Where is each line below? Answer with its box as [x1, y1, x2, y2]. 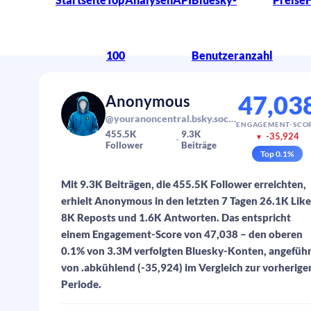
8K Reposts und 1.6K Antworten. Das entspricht [61, 211, 291, 224]
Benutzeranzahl [192, 49, 273, 62]
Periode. [61, 278, 101, 290]
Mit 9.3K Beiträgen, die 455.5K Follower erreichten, [61, 178, 306, 190]
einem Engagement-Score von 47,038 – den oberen [61, 228, 303, 240]
